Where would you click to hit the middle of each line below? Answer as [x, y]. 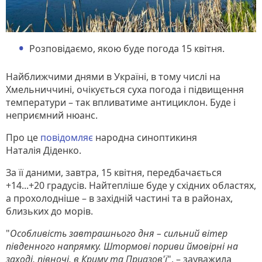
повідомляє [68, 137]
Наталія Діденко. [44, 150]
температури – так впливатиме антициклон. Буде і [121, 102]
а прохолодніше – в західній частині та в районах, [119, 198]
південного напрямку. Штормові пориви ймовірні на [122, 246]
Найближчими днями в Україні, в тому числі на [113, 76]
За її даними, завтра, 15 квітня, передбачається [114, 172]
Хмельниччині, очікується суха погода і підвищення [125, 89]
